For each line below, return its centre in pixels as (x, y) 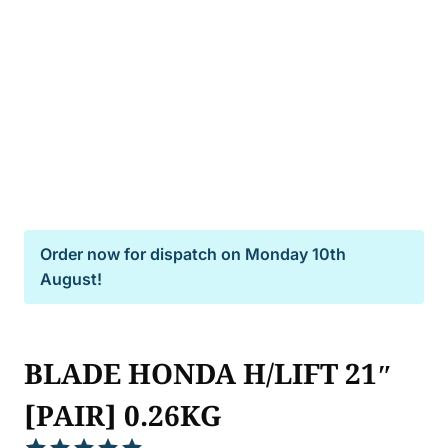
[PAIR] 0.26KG (123, 414)
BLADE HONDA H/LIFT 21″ (208, 372)
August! (71, 278)
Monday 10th (295, 253)
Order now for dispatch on (142, 253)
